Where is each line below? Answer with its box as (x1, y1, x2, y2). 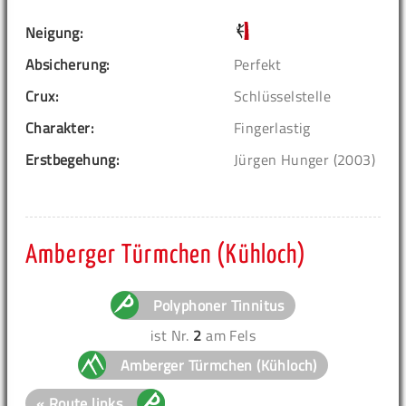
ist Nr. (150, 324, 194, 346)
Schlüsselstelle (234, 84, 331, 107)
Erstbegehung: (25, 148, 120, 170)
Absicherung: (25, 53, 110, 75)
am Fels (201, 324, 256, 346)
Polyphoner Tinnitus (153, 294, 285, 316)
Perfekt (234, 53, 282, 75)
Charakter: (25, 116, 93, 139)
